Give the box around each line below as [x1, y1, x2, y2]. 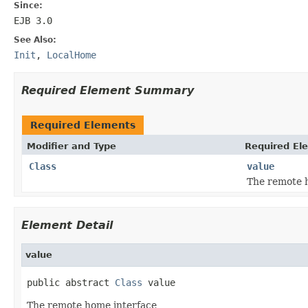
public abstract [27, 276, 115, 288]
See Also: [14, 34, 56, 45]
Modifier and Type [27, 140, 116, 151]
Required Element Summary [21, 83, 194, 97]
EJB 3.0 [14, 14, 52, 26]
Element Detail [21, 218, 113, 232]
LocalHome [47, 49, 96, 60]
